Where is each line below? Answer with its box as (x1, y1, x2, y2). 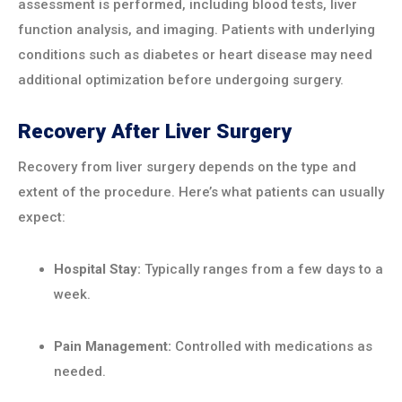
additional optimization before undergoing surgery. (18, 71, 344, 88)
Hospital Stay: (54, 261, 141, 278)
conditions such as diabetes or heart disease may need (18, 46, 372, 63)
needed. (54, 363, 106, 380)
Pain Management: (54, 338, 171, 355)
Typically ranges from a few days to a (141, 261, 383, 278)
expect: (18, 209, 66, 226)
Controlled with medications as (171, 338, 372, 355)
